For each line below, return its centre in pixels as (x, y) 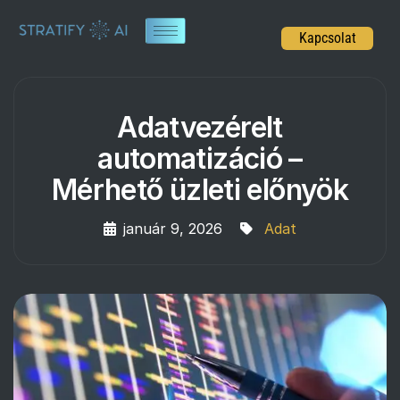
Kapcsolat (327, 38)
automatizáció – (200, 158)
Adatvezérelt (200, 127)
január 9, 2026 (173, 229)
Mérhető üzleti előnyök (200, 190)
